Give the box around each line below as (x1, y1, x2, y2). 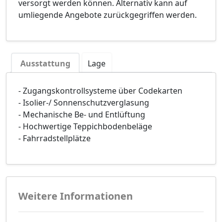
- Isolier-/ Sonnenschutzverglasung (18, 97, 149, 109)
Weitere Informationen (18, 189, 133, 203)
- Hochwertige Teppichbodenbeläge (18, 121, 152, 132)
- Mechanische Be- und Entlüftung (18, 109, 145, 120)
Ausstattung (20, 58, 70, 69)
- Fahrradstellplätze (18, 133, 91, 144)
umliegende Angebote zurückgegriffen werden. (18, 9, 197, 21)
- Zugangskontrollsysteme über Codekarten (18, 85, 182, 97)
